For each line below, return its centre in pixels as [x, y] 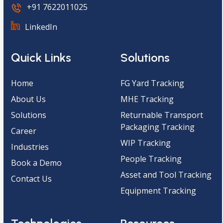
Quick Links [41, 57]
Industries [30, 147]
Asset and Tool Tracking [166, 174]
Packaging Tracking [157, 127]
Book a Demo [37, 163]
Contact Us [32, 178]
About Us [29, 99]
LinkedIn [41, 27]
